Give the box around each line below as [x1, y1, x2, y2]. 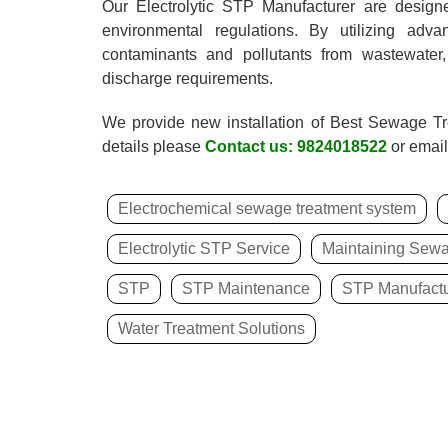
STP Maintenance [182, 280, 310, 298]
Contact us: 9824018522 [205, 138, 387, 156]
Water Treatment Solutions [118, 320, 305, 338]
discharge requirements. [102, 70, 273, 88]
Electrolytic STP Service [118, 240, 290, 258]
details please [102, 138, 205, 156]
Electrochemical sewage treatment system [118, 200, 416, 218]
